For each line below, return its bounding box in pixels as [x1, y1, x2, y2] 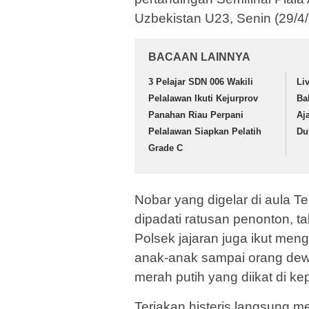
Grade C [148, 143, 183, 154]
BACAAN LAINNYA [148, 51, 250, 63]
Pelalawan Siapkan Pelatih [148, 126, 261, 137]
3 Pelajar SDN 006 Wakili [148, 77, 253, 88]
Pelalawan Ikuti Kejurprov [148, 93, 258, 104]
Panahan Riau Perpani [148, 110, 243, 121]
